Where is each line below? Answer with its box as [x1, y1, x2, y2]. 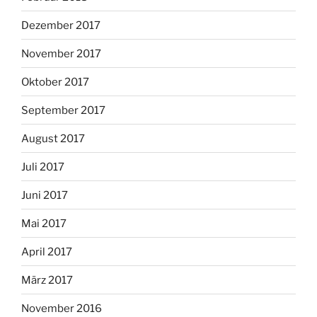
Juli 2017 [21, 160, 64, 173]
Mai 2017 [21, 217, 67, 230]
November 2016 [21, 301, 102, 315]
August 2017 [21, 132, 85, 145]
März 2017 [21, 273, 73, 287]
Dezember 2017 [21, 18, 100, 32]
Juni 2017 [21, 188, 68, 202]
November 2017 [21, 47, 101, 60]
